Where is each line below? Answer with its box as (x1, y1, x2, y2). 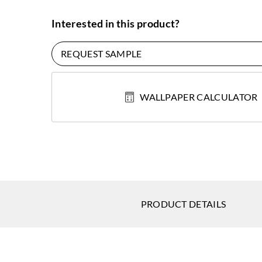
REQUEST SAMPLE (61, 47, 142, 59)
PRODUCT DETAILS (140, 198, 226, 209)
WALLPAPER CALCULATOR (140, 91, 258, 102)
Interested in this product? (51, 16, 180, 30)
